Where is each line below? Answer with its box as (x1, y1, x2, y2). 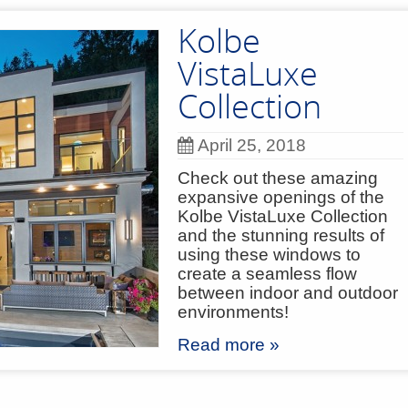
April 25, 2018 (198, 136, 306, 155)
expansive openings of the (178, 188, 384, 207)
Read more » (178, 335, 280, 354)
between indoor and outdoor (178, 283, 398, 302)
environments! (178, 302, 289, 321)
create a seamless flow (178, 264, 357, 283)
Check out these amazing (178, 168, 378, 188)
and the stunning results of (178, 226, 384, 245)
